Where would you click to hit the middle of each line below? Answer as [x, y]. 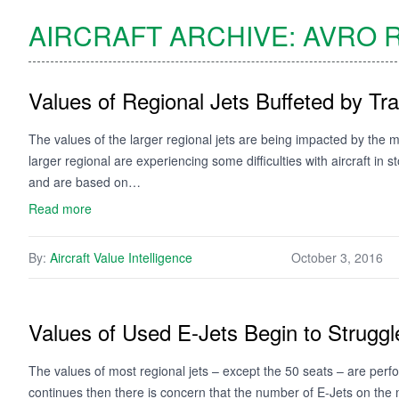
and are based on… [85, 182]
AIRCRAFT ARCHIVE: [166, 35]
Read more [60, 208]
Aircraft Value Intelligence [121, 257]
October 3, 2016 [337, 257]
